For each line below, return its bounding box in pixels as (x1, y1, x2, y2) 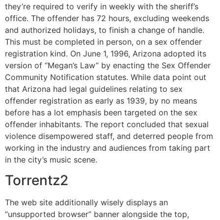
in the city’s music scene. (5, 154, 97, 165)
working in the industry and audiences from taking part (5, 142, 210, 153)
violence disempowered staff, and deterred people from (5, 131, 213, 141)
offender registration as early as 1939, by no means (5, 95, 197, 106)
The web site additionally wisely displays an (5, 197, 168, 207)
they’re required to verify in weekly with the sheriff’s (5, 1, 198, 11)
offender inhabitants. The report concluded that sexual (5, 119, 209, 129)
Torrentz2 (5, 171, 68, 189)
